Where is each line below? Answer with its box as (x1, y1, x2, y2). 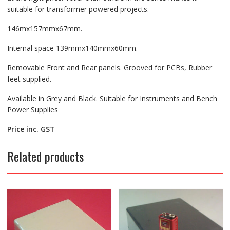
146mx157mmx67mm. (7, 23, 82, 33)
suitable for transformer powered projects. (7, 4, 149, 14)
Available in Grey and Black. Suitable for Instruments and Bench (7, 93, 217, 103)
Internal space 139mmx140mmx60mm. (7, 43, 138, 53)
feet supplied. (7, 73, 51, 84)
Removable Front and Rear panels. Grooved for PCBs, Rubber (7, 62, 212, 72)
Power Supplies (7, 104, 58, 114)
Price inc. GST (7, 124, 57, 134)
